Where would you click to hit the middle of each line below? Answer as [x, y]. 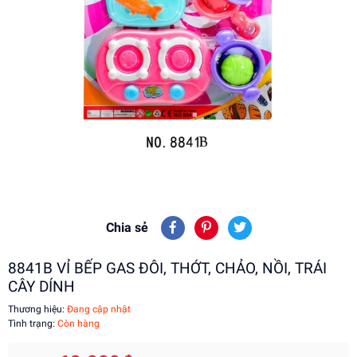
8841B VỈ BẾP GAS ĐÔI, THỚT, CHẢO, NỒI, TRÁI [167, 268]
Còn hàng [78, 324]
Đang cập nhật [98, 309]
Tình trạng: [33, 324]
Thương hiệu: [36, 309]
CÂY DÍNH [41, 286]
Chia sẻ [127, 228]
